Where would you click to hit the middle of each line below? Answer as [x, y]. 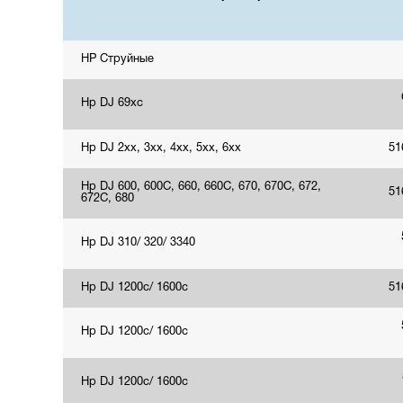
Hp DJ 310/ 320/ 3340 [138, 243]
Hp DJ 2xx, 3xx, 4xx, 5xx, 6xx [161, 148]
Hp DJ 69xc [112, 103]
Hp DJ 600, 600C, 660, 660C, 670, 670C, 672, [201, 187]
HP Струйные [117, 59]
